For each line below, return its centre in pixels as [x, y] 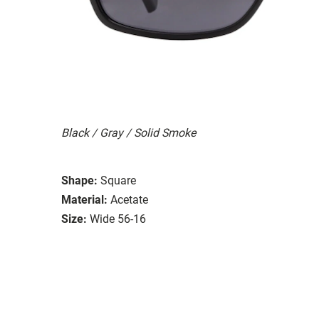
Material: [84, 199]
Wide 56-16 [118, 219]
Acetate [129, 199]
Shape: [79, 180]
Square [118, 180]
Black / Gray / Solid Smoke [129, 132]
